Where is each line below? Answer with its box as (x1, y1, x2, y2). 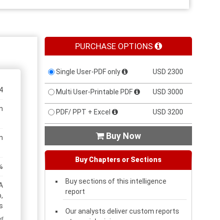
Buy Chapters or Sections (75, 155, 162, 164)
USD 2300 (153, 67, 183, 76)
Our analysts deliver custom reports (65, 207, 179, 215)
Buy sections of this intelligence (65, 177, 166, 185)
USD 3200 (153, 108, 183, 116)
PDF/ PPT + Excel (56, 108, 110, 116)
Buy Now (106, 130, 141, 141)
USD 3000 (153, 87, 183, 96)
